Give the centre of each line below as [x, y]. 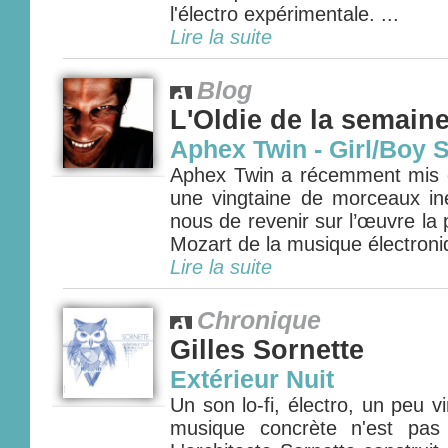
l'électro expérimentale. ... [284, 14]
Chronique [259, 320]
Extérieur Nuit [252, 379]
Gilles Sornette [267, 350]
